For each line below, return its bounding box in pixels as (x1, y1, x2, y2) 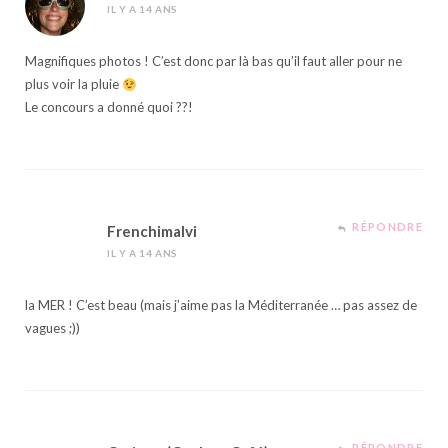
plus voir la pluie (25, 76, 122, 93)
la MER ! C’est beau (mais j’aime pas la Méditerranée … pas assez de (25, 297, 417, 314)
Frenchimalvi (107, 222, 197, 241)
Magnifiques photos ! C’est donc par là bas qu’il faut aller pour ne (25, 53, 402, 70)
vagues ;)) (25, 320, 80, 337)
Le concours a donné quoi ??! (25, 99, 193, 116)
